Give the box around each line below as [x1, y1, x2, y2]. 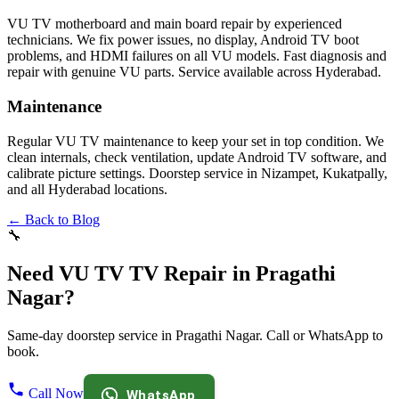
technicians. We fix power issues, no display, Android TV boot [7, 32, 359, 48]
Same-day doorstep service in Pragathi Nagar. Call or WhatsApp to [7, 327, 383, 343]
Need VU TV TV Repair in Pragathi [7, 261, 336, 285]
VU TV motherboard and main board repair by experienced [7, 16, 342, 32]
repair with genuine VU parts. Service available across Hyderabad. [7, 64, 381, 80]
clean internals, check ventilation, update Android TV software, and [7, 149, 387, 165]
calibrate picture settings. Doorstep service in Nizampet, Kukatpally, [7, 165, 387, 181]
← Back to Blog [7, 211, 100, 227]
